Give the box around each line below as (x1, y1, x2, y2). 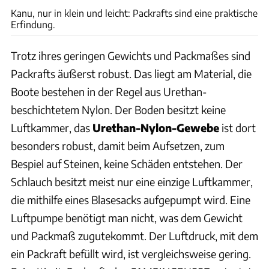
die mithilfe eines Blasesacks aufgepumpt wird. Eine (11, 192, 250, 207)
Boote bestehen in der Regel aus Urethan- (11, 84, 207, 98)
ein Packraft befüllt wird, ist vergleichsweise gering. (11, 246, 251, 261)
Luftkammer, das (11, 120, 92, 134)
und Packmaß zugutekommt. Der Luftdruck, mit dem (11, 228, 258, 243)
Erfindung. (11, 18, 55, 30)
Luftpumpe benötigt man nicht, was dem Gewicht (11, 210, 243, 225)
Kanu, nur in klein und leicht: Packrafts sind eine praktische (11, 7, 258, 19)
